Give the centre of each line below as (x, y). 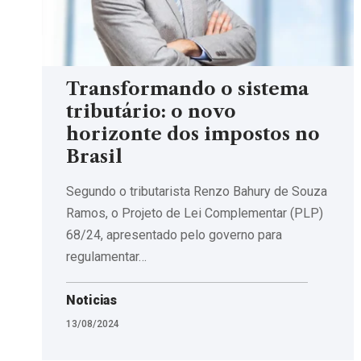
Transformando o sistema (187, 89)
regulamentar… (106, 256)
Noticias (91, 300)
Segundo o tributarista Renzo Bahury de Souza (197, 191)
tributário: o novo (151, 111)
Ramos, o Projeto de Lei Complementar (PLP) (195, 213)
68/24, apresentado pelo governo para (174, 234)
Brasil (94, 156)
